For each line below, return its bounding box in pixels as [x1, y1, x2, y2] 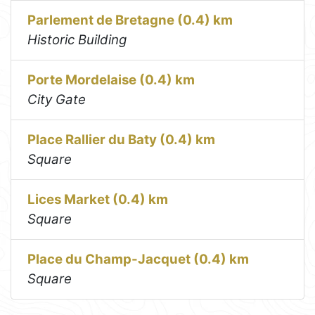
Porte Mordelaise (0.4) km [27, 72, 195, 89]
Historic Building [27, 32, 127, 49]
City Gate [27, 91, 86, 108]
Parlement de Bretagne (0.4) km [27, 12, 233, 29]
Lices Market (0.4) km [27, 191, 169, 208]
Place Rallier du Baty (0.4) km [27, 131, 216, 148]
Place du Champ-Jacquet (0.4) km [27, 251, 250, 268]
